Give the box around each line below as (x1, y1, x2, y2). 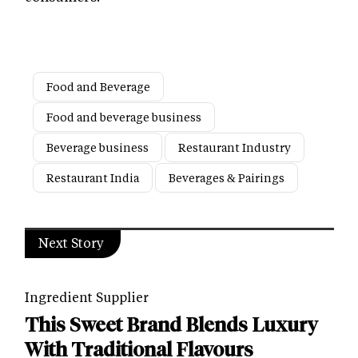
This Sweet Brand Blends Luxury (25, 312, 318, 336)
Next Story (38, 233, 104, 251)
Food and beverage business (46, 109, 201, 125)
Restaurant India (46, 169, 139, 185)
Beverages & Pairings (169, 169, 284, 185)
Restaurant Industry (178, 139, 291, 155)
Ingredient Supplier (25, 288, 149, 305)
